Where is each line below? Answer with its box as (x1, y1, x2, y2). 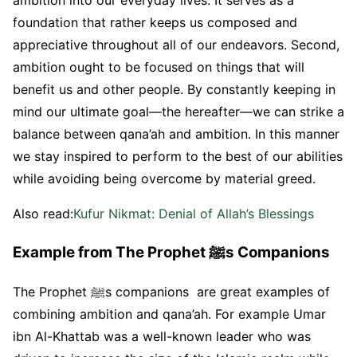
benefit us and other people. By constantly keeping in (13, 81, 335, 98)
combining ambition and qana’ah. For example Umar (13, 305, 326, 322)
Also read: (13, 206, 73, 222)
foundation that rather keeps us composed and (13, 14, 297, 31)
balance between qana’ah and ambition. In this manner (13, 126, 339, 143)
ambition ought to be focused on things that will (13, 59, 304, 76)
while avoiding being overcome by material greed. (13, 171, 316, 187)
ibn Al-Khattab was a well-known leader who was (13, 328, 311, 344)
